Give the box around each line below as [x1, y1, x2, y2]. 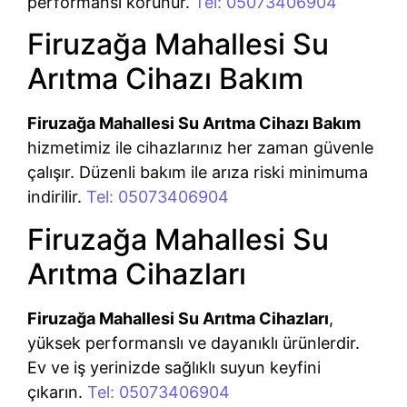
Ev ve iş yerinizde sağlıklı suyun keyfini [27, 357, 321, 377]
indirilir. [27, 187, 86, 207]
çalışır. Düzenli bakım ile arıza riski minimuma [27, 163, 368, 183]
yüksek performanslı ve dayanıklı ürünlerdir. [27, 333, 360, 352]
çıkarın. [27, 382, 87, 402]
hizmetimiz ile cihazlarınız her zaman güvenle [27, 138, 373, 158]
